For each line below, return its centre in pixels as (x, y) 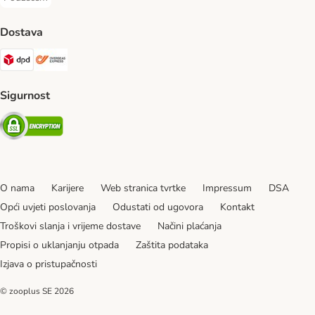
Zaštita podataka (172, 245)
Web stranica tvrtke (143, 188)
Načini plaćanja (189, 226)
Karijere (67, 188)
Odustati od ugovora (158, 207)
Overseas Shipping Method (126, 54)
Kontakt (237, 207)
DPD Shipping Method (82, 54)
